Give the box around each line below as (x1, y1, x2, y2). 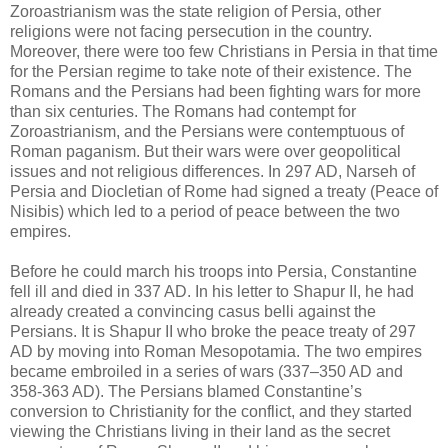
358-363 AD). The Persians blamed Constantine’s (10, 382, 362, 400)
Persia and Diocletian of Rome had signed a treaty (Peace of (10, 182, 438, 200)
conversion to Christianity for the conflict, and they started (10, 402, 412, 420)
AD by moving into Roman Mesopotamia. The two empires (10, 342, 422, 360)
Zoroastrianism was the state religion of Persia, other (10, 2, 381, 20)
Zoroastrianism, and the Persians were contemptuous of (10, 122, 404, 140)
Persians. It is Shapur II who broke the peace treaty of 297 (10, 322, 416, 340)
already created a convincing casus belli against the (10, 302, 376, 320)
